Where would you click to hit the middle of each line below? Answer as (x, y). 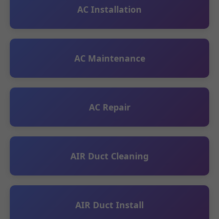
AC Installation (109, 9)
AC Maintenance (109, 58)
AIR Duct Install (109, 205)
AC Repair (109, 107)
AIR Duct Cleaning (109, 156)
